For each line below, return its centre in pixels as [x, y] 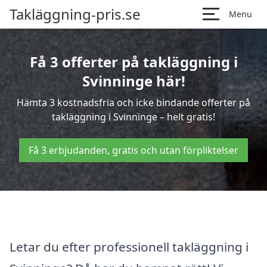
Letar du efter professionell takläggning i [129, 246]
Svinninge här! [133, 81]
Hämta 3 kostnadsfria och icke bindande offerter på [133, 103]
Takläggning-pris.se [75, 14]
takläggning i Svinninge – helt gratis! [133, 117]
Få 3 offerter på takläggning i [133, 62]
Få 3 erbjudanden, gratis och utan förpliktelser [133, 150]
